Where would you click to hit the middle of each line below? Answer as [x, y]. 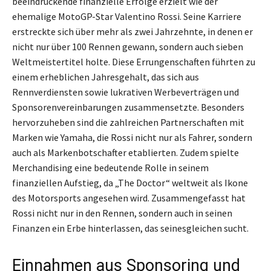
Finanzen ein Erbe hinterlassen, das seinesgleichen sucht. [130, 228]
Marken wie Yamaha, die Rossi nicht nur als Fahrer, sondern [132, 138]
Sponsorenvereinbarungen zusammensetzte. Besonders [128, 107]
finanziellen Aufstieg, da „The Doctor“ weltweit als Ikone [130, 183]
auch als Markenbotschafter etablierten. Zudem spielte [126, 153]
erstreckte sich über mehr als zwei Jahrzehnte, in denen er [132, 32]
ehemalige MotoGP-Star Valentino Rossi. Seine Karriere [127, 17]
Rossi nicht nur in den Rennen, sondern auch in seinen [122, 213]
